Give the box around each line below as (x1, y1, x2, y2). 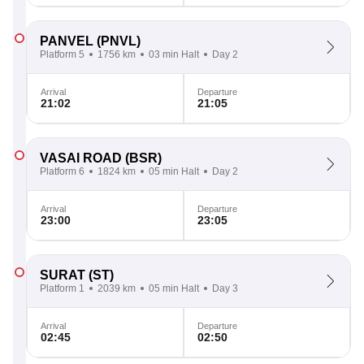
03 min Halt (149, 49, 199, 60)
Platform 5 (40, 49, 84, 60)
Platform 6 (40, 166, 84, 177)
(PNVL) (93, 34, 141, 48)
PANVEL (40, 34, 93, 48)
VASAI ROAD (40, 151, 122, 165)
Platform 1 (40, 283, 84, 294)
